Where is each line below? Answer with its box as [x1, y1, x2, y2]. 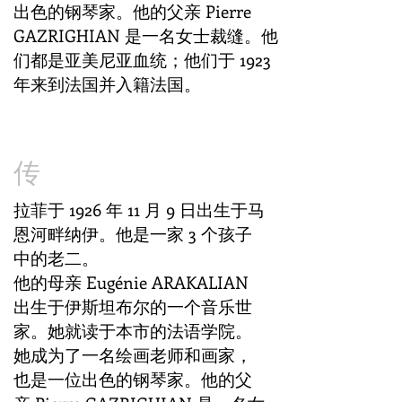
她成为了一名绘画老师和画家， [13, 344, 252, 366]
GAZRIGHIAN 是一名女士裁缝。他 [13, 24, 278, 47]
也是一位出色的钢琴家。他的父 [13, 368, 252, 390]
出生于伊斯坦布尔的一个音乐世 [13, 295, 252, 318]
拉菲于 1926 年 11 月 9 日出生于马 [13, 198, 265, 221]
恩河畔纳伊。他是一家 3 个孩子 [13, 223, 252, 245]
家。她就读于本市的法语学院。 [13, 319, 252, 342]
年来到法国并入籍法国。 [13, 73, 201, 95]
